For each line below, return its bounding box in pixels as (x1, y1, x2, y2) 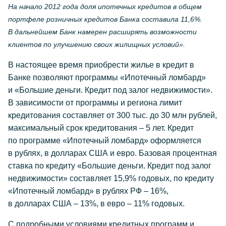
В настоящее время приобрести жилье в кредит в (8, 61, 194, 69)
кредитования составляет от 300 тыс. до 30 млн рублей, (8, 111, 217, 120)
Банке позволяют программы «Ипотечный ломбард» (8, 73, 206, 82)
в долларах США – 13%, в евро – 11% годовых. (8, 199, 185, 208)
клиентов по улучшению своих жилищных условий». (8, 40, 185, 48)
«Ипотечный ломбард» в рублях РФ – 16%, (8, 187, 168, 195)
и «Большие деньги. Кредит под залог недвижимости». (8, 86, 212, 94)
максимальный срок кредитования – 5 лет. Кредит (8, 124, 194, 132)
